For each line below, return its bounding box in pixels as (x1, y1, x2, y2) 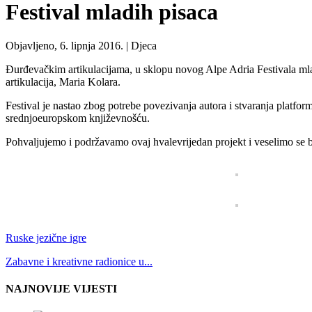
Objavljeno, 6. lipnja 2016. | (6, 40, 131, 52)
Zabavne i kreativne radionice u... (6, 256, 153, 268)
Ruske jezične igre (6, 232, 86, 244)
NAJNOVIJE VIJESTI (6, 283, 117, 295)
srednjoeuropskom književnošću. (6, 112, 150, 125)
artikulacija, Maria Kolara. (6, 76, 120, 88)
